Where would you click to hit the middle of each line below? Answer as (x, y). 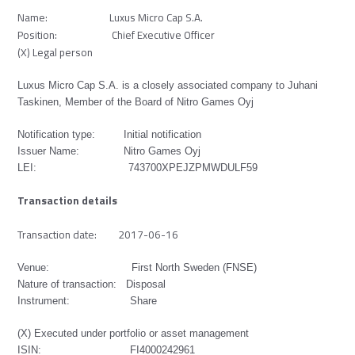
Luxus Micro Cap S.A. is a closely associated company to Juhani (168, 86)
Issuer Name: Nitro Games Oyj (109, 151)
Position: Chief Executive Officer (116, 34)
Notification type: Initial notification (110, 135)
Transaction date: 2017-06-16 (98, 234)
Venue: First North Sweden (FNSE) (137, 268)
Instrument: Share (88, 301)
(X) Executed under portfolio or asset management (134, 334)
